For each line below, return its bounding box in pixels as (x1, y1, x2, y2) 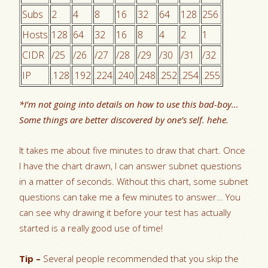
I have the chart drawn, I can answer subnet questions (19, 160, 242, 172)
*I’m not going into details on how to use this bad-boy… (19, 98, 239, 111)
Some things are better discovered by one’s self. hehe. (19, 114, 229, 126)
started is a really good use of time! (19, 222, 163, 234)
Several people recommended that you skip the (41, 252, 239, 265)
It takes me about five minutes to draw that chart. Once (19, 144, 246, 157)
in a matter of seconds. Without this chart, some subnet (19, 175, 249, 188)
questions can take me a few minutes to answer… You (19, 191, 241, 203)
